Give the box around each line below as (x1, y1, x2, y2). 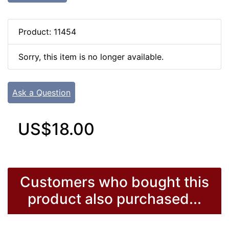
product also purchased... (28, 190, 201, 208)
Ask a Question (12, 87, 71, 98)
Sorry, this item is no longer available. (18, 52, 164, 62)
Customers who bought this (20, 173, 209, 191)
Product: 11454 (18, 27, 76, 37)
